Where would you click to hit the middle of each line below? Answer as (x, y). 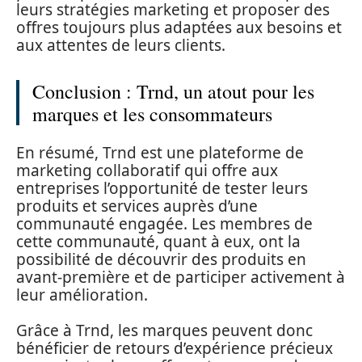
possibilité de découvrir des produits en (161, 259)
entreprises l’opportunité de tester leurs (162, 188)
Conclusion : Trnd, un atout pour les (173, 92)
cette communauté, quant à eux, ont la (158, 241)
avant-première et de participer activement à (181, 277)
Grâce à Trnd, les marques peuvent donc (164, 331)
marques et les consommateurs (152, 114)
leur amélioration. (82, 295)
